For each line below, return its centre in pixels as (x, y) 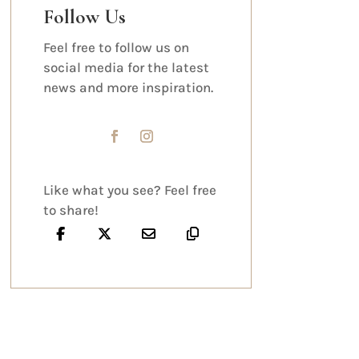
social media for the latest (126, 68)
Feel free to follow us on (116, 48)
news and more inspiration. (128, 88)
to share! (71, 210)
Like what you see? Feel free (129, 190)
